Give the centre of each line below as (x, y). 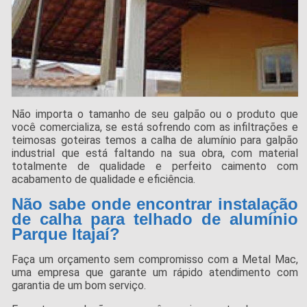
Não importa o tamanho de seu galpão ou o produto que (155, 114)
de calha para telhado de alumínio (155, 219)
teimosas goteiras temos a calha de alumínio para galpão (155, 140)
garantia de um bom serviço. (79, 286)
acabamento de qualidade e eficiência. (104, 180)
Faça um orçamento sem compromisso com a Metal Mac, (155, 260)
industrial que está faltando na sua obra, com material (155, 153)
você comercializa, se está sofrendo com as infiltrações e (155, 127)
